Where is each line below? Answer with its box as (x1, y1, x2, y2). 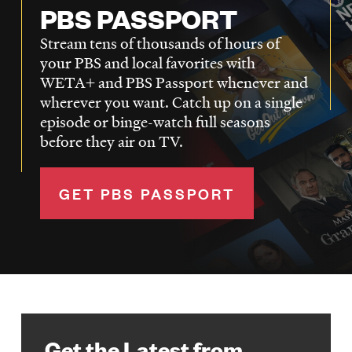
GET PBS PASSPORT (58, 182, 235, 203)
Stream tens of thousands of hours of (39, 32, 280, 53)
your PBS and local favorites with (39, 52, 255, 73)
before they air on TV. (39, 130, 183, 152)
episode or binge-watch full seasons (39, 111, 270, 132)
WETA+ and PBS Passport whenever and (39, 71, 308, 93)
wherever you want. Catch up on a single (39, 91, 302, 112)
